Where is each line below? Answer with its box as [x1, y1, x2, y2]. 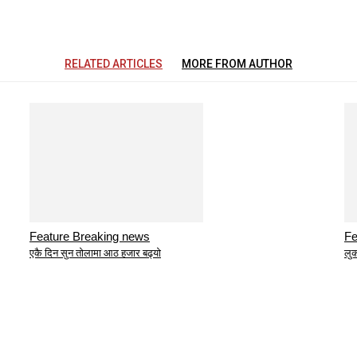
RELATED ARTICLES [65, 57, 163, 71]
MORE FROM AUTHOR [182, 57, 292, 71]
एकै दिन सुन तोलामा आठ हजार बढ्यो [29, 247, 161, 260]
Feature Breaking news [29, 229, 150, 244]
